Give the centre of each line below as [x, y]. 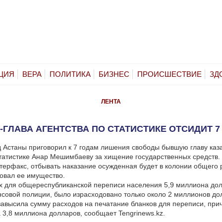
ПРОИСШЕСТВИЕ [169, 74]
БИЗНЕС [114, 74]
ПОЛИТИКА [70, 74]
